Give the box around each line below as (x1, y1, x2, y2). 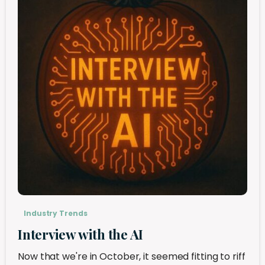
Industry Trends (24, 208, 88, 218)
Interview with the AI (18, 225, 144, 243)
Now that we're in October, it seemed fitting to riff (18, 249, 245, 263)
